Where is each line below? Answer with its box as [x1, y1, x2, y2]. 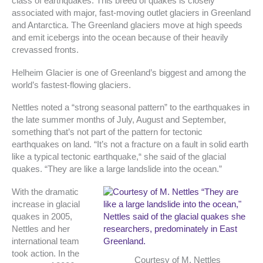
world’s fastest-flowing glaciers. [12, 80, 131, 90]
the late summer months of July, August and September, [12, 115, 226, 125]
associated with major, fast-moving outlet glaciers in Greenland [12, 8, 251, 18]
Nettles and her [12, 224, 70, 234]
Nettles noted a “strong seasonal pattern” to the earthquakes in [12, 103, 249, 113]
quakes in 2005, [12, 211, 72, 221]
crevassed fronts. [12, 45, 79, 55]
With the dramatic [12, 187, 79, 197]
